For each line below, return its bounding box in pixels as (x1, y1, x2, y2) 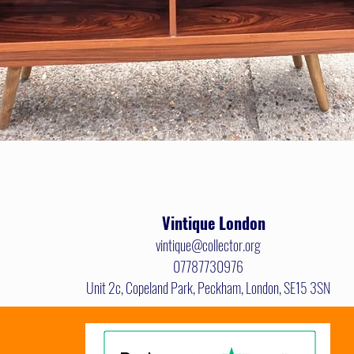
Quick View (154, 152, 200, 169)
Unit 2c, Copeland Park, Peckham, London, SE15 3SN (86, 277, 330, 299)
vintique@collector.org (156, 235, 261, 256)
